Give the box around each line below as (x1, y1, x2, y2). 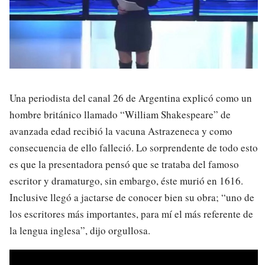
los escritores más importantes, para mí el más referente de (9, 206, 253, 221)
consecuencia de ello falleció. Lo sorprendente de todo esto (9, 140, 258, 154)
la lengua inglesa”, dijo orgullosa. (9, 223, 150, 237)
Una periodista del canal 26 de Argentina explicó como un (9, 91, 252, 105)
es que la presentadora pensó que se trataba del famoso (9, 157, 239, 171)
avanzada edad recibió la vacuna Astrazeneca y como (9, 124, 232, 138)
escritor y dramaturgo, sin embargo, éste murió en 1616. (9, 173, 243, 188)
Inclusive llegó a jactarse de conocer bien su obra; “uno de (9, 190, 254, 204)
